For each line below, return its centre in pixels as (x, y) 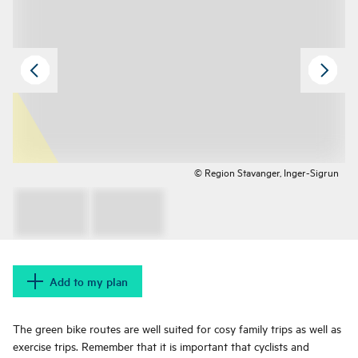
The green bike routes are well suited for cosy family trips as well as (177, 328)
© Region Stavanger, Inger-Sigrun (267, 172)
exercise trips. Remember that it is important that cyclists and (161, 346)
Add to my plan (89, 282)
